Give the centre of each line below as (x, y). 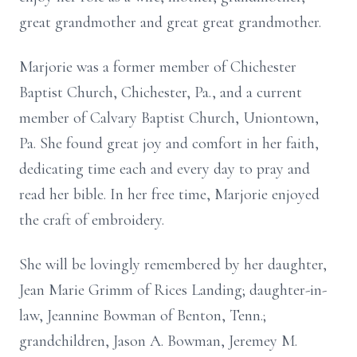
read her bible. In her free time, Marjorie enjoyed (169, 194)
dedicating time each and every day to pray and (165, 169)
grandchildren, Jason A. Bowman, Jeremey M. (158, 341)
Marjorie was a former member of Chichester (158, 67)
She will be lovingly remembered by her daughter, (173, 265)
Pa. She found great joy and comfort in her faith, (169, 143)
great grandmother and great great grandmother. (174, 22)
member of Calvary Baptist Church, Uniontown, (169, 118)
